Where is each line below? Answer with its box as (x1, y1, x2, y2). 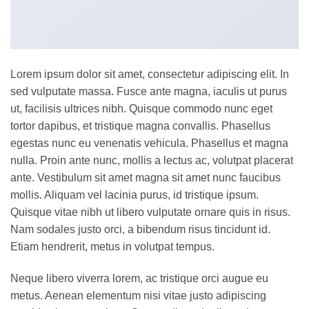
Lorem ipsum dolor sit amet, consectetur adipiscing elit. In (10, 68, 289, 81)
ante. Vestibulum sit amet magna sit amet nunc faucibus (10, 172, 281, 184)
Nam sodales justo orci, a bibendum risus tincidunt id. (10, 223, 270, 236)
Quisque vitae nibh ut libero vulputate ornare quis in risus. (10, 206, 290, 219)
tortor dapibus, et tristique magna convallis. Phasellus (10, 120, 270, 132)
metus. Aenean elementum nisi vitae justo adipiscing (10, 290, 266, 302)
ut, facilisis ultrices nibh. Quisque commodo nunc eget (10, 103, 272, 115)
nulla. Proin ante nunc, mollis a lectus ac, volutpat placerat (10, 154, 293, 167)
